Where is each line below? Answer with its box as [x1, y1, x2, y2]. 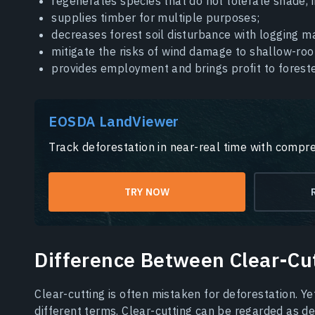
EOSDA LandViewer [49, 112, 179, 131]
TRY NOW [124, 186, 170, 199]
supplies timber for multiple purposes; [51, 11, 260, 25]
